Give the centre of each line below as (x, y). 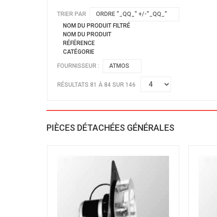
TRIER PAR (72, 14)
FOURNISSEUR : (78, 66)
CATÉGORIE (79, 52)
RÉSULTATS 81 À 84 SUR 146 (96, 85)
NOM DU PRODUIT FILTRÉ (97, 25)
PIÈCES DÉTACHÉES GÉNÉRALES (110, 127)
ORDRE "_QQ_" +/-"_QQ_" (131, 14)
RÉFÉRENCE (79, 43)
